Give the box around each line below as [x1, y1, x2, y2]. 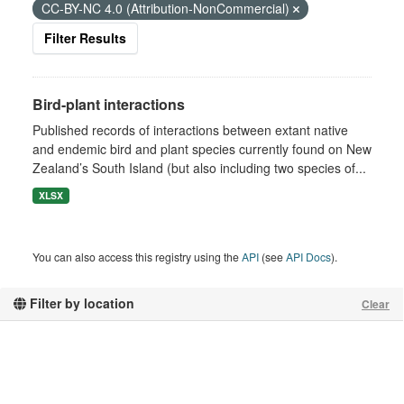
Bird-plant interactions [32, 94, 185, 115]
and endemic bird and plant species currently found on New [32, 140, 372, 158]
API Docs [286, 249, 331, 264]
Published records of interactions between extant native [32, 121, 348, 139]
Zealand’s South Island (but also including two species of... [32, 159, 366, 177]
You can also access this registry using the [32, 249, 242, 264]
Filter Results [44, 29, 126, 47]
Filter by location [26, 294, 134, 312]
